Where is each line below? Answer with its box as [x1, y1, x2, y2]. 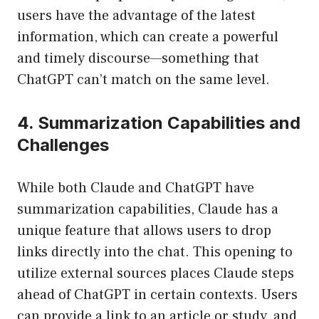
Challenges [17, 135, 109, 156]
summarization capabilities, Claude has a [17, 200, 278, 219]
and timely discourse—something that [17, 49, 259, 68]
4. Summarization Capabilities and [17, 113, 300, 134]
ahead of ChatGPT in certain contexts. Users [17, 286, 298, 305]
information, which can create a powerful [17, 28, 278, 47]
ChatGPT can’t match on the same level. [17, 70, 270, 90]
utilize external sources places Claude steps [17, 264, 294, 283]
